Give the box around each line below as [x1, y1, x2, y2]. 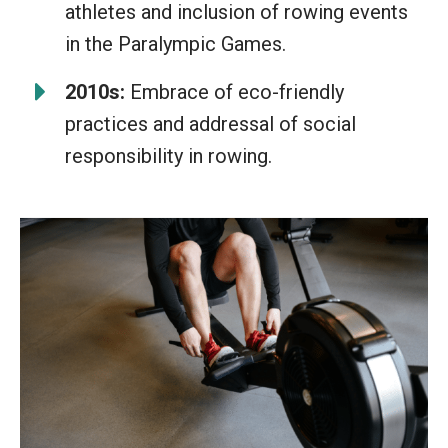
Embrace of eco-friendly [125, 80, 344, 104]
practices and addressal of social [65, 112, 356, 136]
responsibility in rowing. [65, 144, 272, 168]
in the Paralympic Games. [65, 32, 286, 56]
